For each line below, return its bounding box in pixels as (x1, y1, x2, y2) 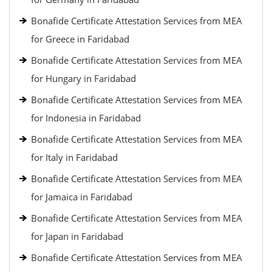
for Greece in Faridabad (31, 33, 129, 45)
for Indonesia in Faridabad (31, 112, 141, 124)
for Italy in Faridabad (31, 151, 118, 163)
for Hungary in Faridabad (31, 72, 136, 84)
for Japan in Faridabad (31, 230, 123, 242)
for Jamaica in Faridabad (31, 191, 132, 203)
